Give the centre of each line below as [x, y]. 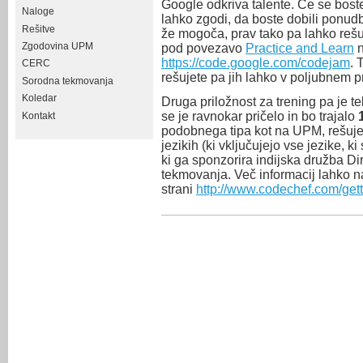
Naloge [38, 12]
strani [179, 190]
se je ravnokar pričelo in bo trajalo [260, 117]
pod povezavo [203, 49]
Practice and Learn [300, 49]
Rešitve [38, 29]
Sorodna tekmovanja [68, 81]
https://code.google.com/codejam [256, 63]
